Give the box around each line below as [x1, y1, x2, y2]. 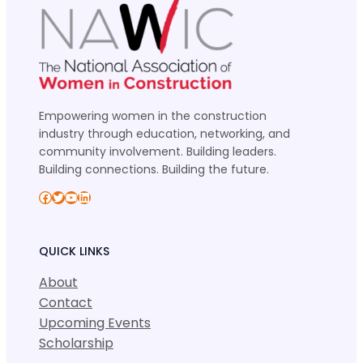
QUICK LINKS [39, 243, 109, 260]
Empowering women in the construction [39, 108, 267, 125]
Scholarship [39, 334, 113, 353]
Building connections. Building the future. [39, 161, 269, 178]
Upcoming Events [39, 314, 151, 333]
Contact [39, 293, 92, 313]
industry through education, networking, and [39, 126, 290, 143]
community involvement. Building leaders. [39, 143, 276, 160]
